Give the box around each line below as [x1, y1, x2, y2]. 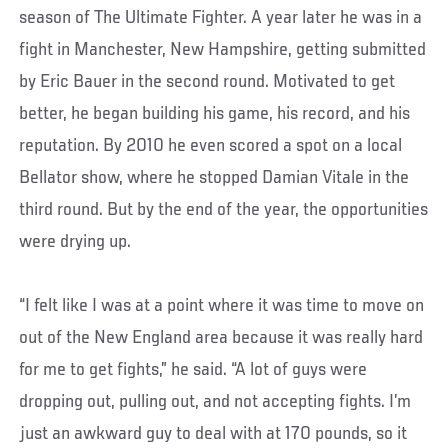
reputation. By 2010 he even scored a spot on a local [19, 135, 403, 156]
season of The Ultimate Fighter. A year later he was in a [19, 7, 423, 28]
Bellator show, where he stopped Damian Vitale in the [19, 167, 410, 188]
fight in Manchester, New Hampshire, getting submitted [19, 39, 427, 60]
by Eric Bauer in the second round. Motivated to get [19, 71, 396, 92]
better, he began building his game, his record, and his [19, 103, 411, 124]
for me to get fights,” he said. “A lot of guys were [19, 359, 368, 380]
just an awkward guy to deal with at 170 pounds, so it [19, 423, 408, 444]
